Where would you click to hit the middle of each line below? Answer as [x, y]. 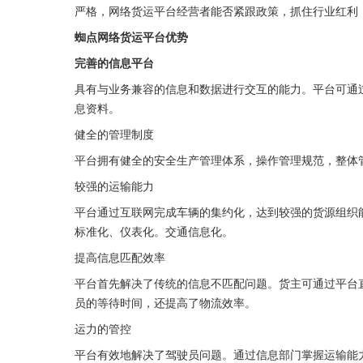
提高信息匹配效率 [120, 257]
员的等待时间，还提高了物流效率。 [165, 302]
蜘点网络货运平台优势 [131, 36]
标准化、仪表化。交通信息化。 [154, 231]
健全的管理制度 [114, 134]
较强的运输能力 [114, 186]
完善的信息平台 [114, 62]
